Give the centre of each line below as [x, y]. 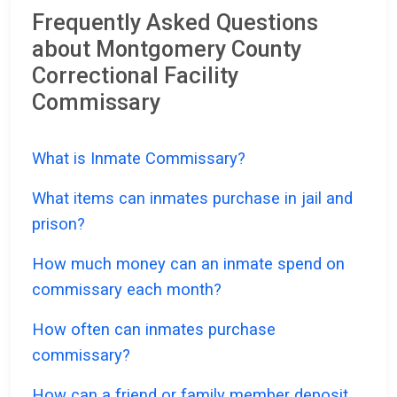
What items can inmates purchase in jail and [192, 198]
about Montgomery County [167, 50]
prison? [58, 224]
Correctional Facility [135, 76]
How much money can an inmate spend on [188, 264]
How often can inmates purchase [154, 330]
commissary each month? [127, 290]
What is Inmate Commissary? [139, 159]
